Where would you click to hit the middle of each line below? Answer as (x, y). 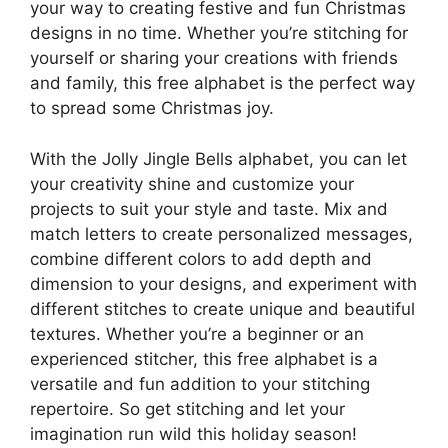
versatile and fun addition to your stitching (200, 383)
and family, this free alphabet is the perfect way (222, 83)
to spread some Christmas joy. (152, 108)
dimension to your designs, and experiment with (223, 283)
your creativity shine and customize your (192, 183)
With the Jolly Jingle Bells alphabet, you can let (218, 158)
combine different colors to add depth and (201, 258)
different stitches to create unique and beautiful (222, 308)
